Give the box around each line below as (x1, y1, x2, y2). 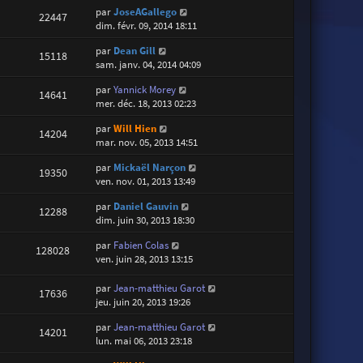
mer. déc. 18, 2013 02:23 (96, 96, 197, 110)
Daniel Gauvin (113, 199, 179, 213)
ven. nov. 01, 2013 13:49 (96, 173, 196, 188)
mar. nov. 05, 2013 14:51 (96, 135, 199, 149)
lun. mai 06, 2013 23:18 (96, 334, 193, 348)
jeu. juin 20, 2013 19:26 (96, 295, 191, 310)
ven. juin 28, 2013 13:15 (96, 251, 194, 266)
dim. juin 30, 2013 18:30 (96, 212, 195, 227)
